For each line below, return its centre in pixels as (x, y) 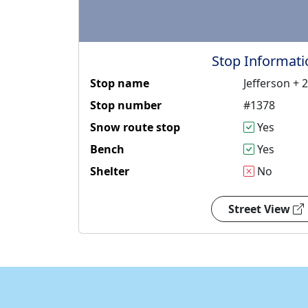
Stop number (126, 106)
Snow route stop (135, 128)
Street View (261, 209)
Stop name (120, 84)
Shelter (110, 172)
